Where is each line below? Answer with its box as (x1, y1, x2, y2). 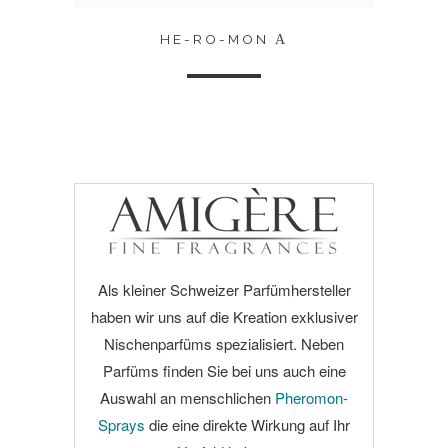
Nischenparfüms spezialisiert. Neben (104, 332, 344, 354)
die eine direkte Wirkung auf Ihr (145, 413, 350, 435)
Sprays (98, 413, 145, 435)
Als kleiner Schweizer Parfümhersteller (97, 278, 351, 300)
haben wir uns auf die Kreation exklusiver (90, 305, 358, 327)
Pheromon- (275, 386, 348, 408)
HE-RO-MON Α (160, 30, 288, 47)
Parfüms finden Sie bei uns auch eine (102, 359, 346, 381)
